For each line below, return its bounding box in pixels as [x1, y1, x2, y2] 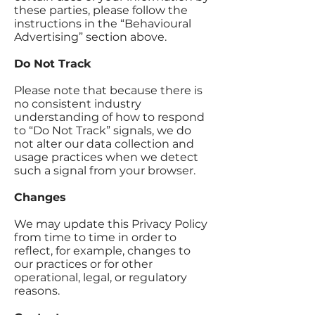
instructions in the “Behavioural [14, 17, 191, 30]
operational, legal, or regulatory [14, 271, 187, 284]
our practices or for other [14, 257, 153, 271]
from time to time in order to [14, 231, 176, 244]
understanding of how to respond [14, 110, 205, 124]
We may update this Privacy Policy [14, 217, 207, 231]
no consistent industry [14, 97, 141, 110]
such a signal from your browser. [14, 164, 195, 177]
